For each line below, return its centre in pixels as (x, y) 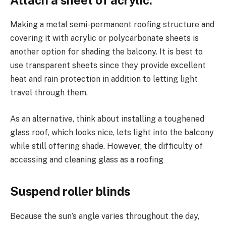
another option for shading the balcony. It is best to (106, 52)
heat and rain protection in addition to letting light (104, 79)
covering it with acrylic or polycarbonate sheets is (104, 38)
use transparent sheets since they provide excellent (108, 66)
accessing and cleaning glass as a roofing (87, 160)
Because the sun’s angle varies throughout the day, (105, 216)
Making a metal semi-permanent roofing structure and (112, 25)
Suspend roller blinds (70, 191)
